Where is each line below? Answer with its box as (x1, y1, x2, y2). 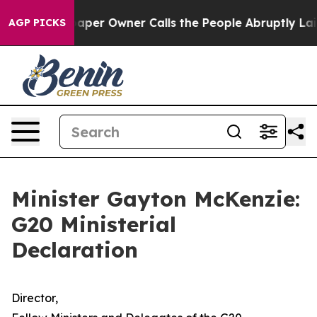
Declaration (11, 236, 138, 263)
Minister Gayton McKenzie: (11, 185, 300, 212)
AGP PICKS (8, 16, 66, 29)
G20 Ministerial (11, 211, 176, 238)
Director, (11, 291, 58, 305)
